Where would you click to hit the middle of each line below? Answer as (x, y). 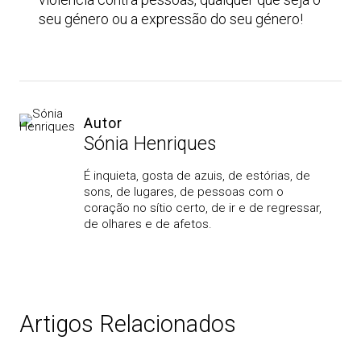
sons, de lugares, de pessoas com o (184, 192)
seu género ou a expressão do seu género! (171, 19)
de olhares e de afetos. (148, 224)
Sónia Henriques (150, 144)
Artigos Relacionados (128, 324)
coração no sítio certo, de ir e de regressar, (203, 208)
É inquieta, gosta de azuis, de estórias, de (197, 176)
